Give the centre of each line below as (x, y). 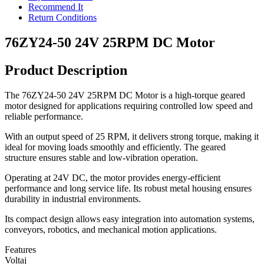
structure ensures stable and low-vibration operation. (101, 157)
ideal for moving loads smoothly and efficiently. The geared (115, 147)
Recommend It (56, 6)
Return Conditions (62, 17)
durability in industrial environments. (73, 199)
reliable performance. (44, 116)
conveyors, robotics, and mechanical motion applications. (111, 229)
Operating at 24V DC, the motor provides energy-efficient (113, 177)
